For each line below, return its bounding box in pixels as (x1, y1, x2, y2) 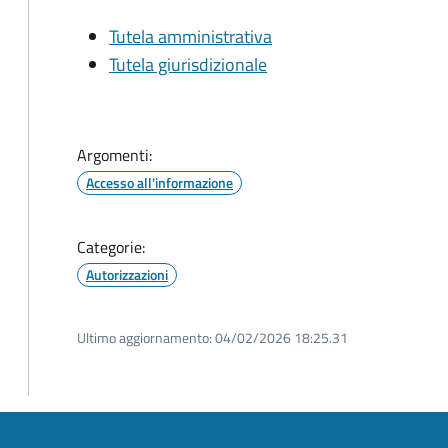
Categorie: (77, 235, 145, 259)
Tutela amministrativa (109, 23, 272, 50)
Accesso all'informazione (86, 172, 233, 193)
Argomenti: (77, 143, 152, 167)
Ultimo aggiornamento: (77, 327, 212, 348)
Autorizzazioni (86, 264, 168, 285)
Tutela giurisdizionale (109, 51, 267, 78)
